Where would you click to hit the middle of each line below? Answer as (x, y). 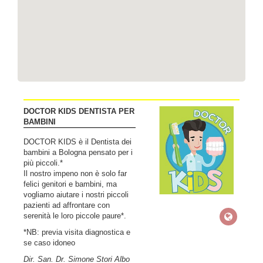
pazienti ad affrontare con (67, 205)
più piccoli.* (43, 163)
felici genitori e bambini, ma (70, 184)
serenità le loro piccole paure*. (75, 216)
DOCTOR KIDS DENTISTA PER (79, 111)
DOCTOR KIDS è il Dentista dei (77, 142)
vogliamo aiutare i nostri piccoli (76, 195)
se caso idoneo (49, 243)
